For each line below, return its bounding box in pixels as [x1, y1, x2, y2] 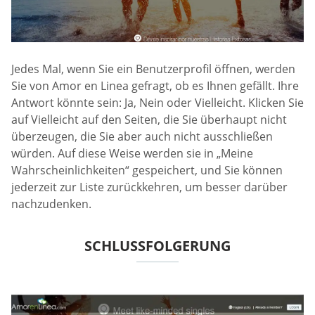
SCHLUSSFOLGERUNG [84, 236, 231, 255]
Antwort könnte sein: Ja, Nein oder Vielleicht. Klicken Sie [11, 94, 304, 110]
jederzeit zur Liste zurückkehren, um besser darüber [11, 179, 288, 195]
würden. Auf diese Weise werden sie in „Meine [11, 145, 253, 161]
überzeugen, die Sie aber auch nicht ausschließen [11, 128, 273, 144]
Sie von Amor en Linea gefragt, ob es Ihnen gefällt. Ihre [11, 77, 299, 94]
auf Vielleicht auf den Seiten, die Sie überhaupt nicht [11, 111, 287, 127]
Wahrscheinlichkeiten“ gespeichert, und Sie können [11, 162, 283, 178]
